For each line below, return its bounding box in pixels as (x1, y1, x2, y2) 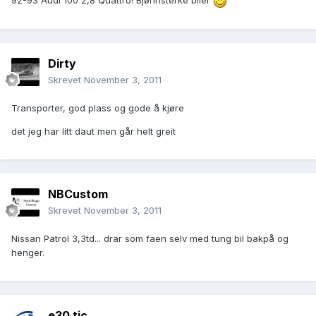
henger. (11, 247, 44, 259)
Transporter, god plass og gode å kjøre (11, 102, 184, 114)
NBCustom (48, 187, 108, 202)
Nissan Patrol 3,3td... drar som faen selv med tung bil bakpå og (11, 233, 288, 245)
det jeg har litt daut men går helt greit (11, 126, 176, 138)
